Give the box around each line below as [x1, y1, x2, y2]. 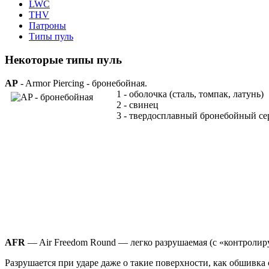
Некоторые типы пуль [5, 53, 122, 67]
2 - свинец [116, 99, 159, 110]
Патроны [29, 20, 66, 31]
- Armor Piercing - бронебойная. [18, 77, 147, 88]
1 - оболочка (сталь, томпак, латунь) [116, 88, 264, 99]
